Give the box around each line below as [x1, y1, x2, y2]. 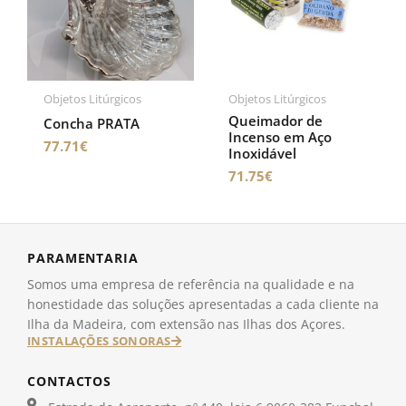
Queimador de [228, 111, 323, 130]
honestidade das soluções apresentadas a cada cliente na [27, 295, 379, 313]
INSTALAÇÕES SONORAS [27, 332, 171, 349]
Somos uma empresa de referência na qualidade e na [27, 275, 354, 293]
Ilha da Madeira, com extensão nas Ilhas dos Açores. [27, 314, 345, 333]
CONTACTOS [27, 372, 112, 390]
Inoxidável [228, 143, 296, 162]
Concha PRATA [43, 113, 140, 132]
